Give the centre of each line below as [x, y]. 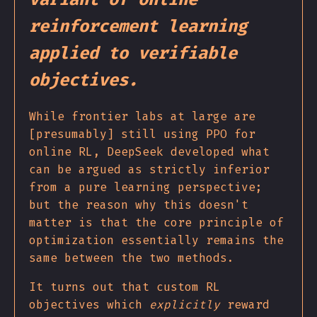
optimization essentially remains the [156, 240]
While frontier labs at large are [142, 116]
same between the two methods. [132, 258]
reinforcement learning [138, 26]
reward [245, 304]
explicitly [185, 304]
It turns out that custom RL [125, 287]
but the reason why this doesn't [139, 204]
